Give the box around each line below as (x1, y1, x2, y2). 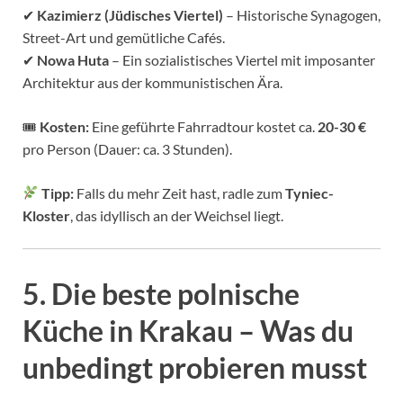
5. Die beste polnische (22, 275, 300, 311)
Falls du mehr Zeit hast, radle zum (74, 184, 286, 201)
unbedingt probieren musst (22, 349, 367, 385)
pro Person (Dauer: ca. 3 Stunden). (22, 139, 232, 157)
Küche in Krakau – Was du (22, 312, 354, 348)
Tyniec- (285, 184, 335, 201)
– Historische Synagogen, (223, 5, 381, 23)
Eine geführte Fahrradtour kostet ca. (89, 117, 318, 135)
